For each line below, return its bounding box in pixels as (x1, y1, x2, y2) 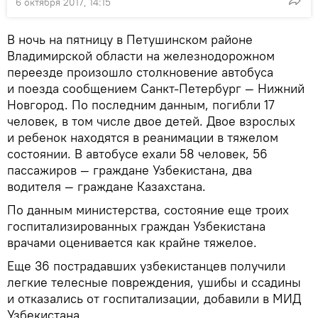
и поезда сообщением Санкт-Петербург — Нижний (7, 80, 305, 97)
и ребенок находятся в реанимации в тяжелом (7, 129, 278, 146)
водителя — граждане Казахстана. (7, 178, 206, 194)
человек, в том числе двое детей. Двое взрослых (7, 113, 295, 129)
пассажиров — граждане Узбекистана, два (7, 162, 252, 178)
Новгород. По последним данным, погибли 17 (7, 97, 275, 113)
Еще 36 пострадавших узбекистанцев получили (7, 258, 285, 274)
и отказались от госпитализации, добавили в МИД (7, 290, 301, 307)
